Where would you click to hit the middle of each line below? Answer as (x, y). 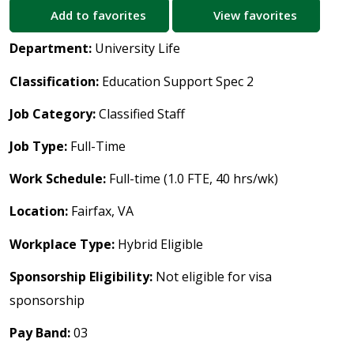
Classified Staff (142, 113)
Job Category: (54, 113)
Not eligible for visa (212, 276)
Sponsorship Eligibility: (81, 276)
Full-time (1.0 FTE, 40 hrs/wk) (194, 179)
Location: (40, 211)
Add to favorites (98, 15)
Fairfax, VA (102, 211)
